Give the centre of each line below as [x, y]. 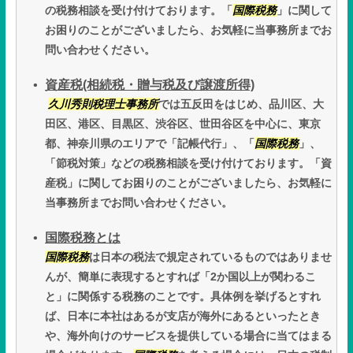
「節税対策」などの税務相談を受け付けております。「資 [188, 163]
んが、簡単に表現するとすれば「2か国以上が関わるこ [180, 277]
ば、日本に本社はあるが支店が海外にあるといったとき [183, 316]
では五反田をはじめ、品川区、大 [241, 104]
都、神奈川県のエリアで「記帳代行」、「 [150, 144]
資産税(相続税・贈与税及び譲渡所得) [150, 85]
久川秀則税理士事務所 [103, 104]
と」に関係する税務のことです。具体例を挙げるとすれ [183, 297]
